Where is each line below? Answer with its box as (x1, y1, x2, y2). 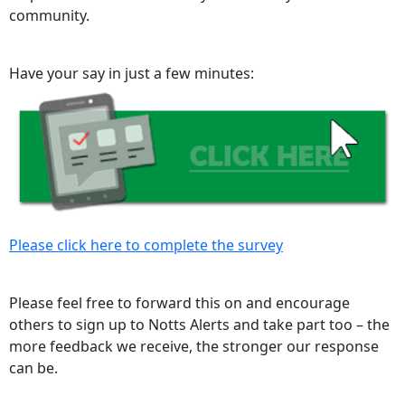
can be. (9, 358, 58, 379)
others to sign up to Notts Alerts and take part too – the (9, 315, 390, 335)
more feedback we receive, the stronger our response (9, 336, 379, 357)
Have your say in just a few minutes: (9, 63, 254, 84)
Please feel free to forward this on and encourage (9, 293, 350, 314)
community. (9, 5, 89, 26)
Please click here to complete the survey (9, 235, 283, 256)
